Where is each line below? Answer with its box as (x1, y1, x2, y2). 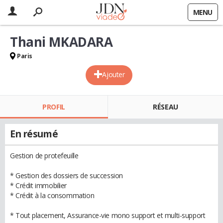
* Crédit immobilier (10, 181, 67, 190)
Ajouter (102, 70, 125, 79)
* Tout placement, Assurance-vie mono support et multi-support (10, 211, 206, 220)
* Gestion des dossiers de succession (10, 171, 123, 180)
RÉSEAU (153, 102, 178, 111)
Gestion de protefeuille (10, 151, 79, 160)
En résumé (10, 127, 58, 140)
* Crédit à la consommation (10, 191, 95, 200)
